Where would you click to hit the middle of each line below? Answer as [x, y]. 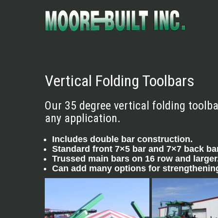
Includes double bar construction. [124, 139]
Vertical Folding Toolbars [119, 81]
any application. [83, 118]
